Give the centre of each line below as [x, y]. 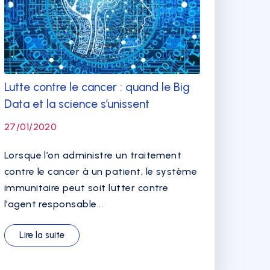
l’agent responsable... [54, 204]
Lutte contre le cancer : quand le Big [97, 87]
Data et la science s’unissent [77, 104]
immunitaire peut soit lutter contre [86, 188]
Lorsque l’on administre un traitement [93, 155]
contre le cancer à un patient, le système [101, 171]
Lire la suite [42, 235]
